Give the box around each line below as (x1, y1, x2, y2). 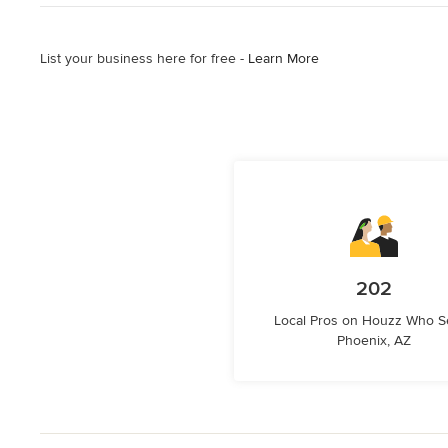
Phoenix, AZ (337, 332, 411, 349)
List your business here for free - (40, 50, 248, 67)
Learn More (248, 50, 319, 67)
